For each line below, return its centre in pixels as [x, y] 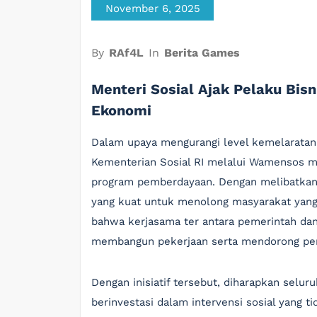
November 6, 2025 [153, 8]
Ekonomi [121, 110]
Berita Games [202, 53]
